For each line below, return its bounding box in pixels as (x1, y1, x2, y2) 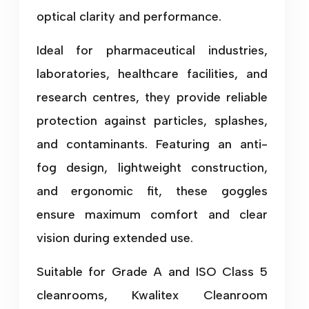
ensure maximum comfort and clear (36, 206, 268, 222)
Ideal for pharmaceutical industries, (36, 42, 268, 58)
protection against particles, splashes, (36, 112, 268, 128)
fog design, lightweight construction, (36, 159, 268, 175)
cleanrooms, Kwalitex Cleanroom (36, 287, 268, 303)
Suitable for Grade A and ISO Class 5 (36, 263, 268, 279)
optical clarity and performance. (36, 8, 221, 24)
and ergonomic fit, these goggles (36, 183, 268, 199)
